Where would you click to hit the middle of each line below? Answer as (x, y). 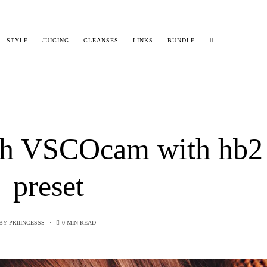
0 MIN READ (79, 222)
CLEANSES (101, 41)
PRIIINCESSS (27, 222)
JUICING (56, 41)
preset (49, 186)
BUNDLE (181, 41)
